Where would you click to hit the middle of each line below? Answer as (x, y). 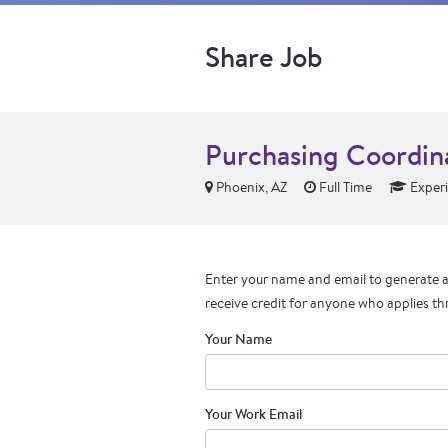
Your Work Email (253, 414)
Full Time (344, 187)
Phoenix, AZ (250, 187)
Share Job (264, 57)
